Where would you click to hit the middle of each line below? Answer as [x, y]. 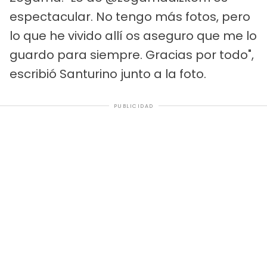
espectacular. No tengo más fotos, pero [130, 16]
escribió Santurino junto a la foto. [108, 74]
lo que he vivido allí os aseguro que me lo [133, 35]
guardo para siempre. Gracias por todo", [132, 55]
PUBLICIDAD [133, 106]
